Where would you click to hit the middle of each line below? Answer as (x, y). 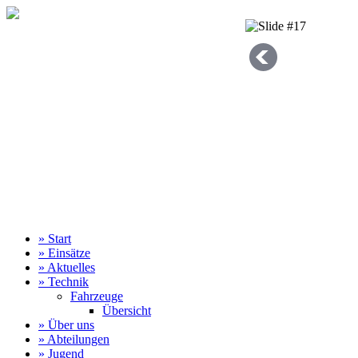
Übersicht (127, 310)
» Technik (64, 282)
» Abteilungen (74, 339)
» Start (55, 239)
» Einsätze (64, 253)
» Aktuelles (67, 267)
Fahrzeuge (97, 296)
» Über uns (66, 325)
